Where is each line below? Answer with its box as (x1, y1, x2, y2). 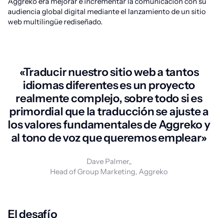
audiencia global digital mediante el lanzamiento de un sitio (8, 7, 206, 16)
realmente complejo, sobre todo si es (16, 91, 202, 105)
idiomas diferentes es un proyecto (22, 78, 196, 92)
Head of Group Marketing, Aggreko (50, 167, 168, 176)
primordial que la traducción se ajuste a (9, 105, 209, 118)
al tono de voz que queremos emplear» (11, 131, 207, 145)
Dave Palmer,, (86, 157, 132, 166)
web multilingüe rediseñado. (8, 17, 103, 26)
